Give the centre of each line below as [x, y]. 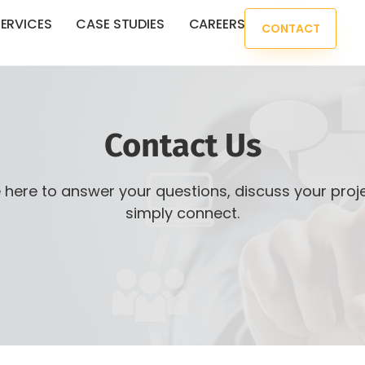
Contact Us [182, 146]
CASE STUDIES [120, 24]
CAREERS [217, 24]
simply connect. [182, 213]
